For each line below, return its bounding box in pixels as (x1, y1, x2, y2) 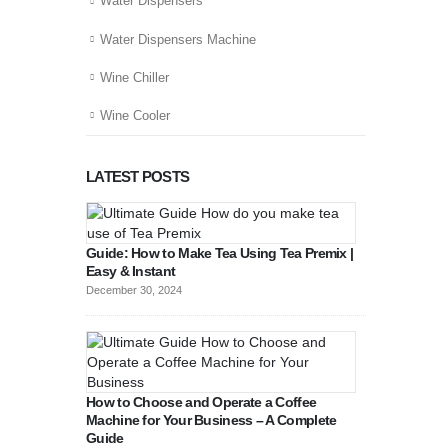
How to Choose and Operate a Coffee (86, 393, 317, 410)
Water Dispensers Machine (100, 31, 256, 47)
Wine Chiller (100, 69, 169, 85)
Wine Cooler (100, 107, 170, 123)
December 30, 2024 (86, 283, 182, 296)
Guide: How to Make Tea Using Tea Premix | (86, 244, 354, 261)
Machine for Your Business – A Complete (86, 411, 337, 428)
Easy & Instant (86, 262, 176, 279)
